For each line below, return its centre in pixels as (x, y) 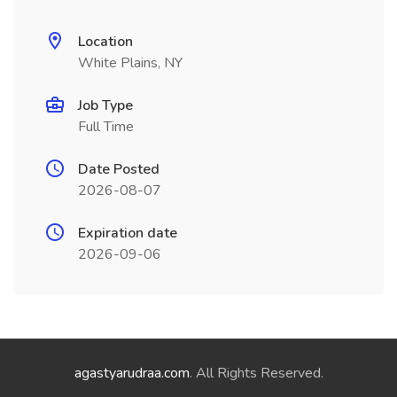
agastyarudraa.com (132, 373)
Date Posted (119, 169)
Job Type (105, 105)
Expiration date (128, 233)
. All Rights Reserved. (256, 373)
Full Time (106, 127)
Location (105, 42)
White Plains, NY (130, 63)
